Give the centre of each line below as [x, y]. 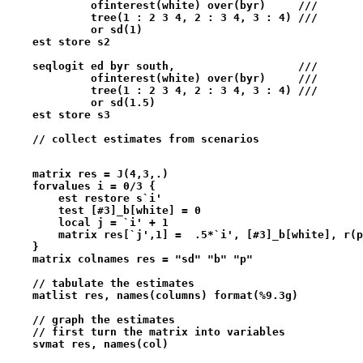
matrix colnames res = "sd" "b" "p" [130, 259]
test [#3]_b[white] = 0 [104, 210]
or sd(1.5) [84, 102]
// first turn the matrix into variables [146, 332]
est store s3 [58, 115]
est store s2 [58, 42]
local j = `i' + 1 [88, 222]
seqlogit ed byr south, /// [172, 66]
